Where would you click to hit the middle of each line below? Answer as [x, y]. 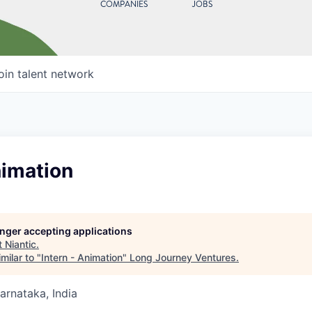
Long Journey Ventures [183, 258]
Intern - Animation [82, 258]
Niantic [21, 244]
